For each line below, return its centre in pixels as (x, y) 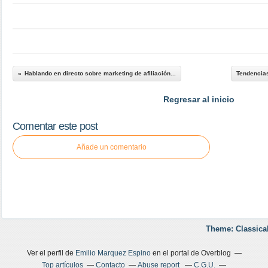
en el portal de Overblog (191, 253)
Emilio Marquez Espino (113, 253)
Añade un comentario (111, 147)
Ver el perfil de (51, 253)
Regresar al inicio (199, 99)
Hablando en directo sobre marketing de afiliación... (100, 73)
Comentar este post (55, 126)
